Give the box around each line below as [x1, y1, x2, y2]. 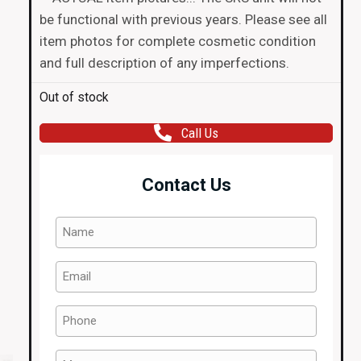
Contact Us [141, 175, 231, 195]
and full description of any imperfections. [39, 55, 289, 71]
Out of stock [39, 89, 109, 105]
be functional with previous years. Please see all [39, 11, 327, 27]
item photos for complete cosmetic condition [39, 33, 316, 49]
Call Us [181, 124, 218, 141]
